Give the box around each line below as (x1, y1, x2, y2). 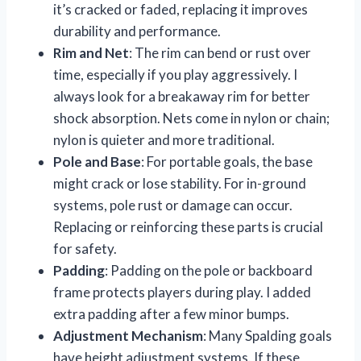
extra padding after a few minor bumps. (53, 305, 289, 322)
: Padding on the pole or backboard (105, 261, 313, 279)
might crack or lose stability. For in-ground (53, 174, 306, 192)
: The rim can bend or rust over (129, 44, 311, 61)
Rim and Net (53, 44, 129, 61)
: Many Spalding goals (203, 326, 332, 344)
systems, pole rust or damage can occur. (53, 196, 293, 214)
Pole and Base (53, 152, 141, 170)
